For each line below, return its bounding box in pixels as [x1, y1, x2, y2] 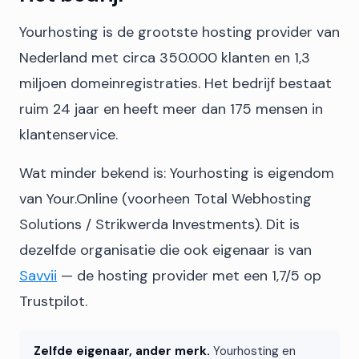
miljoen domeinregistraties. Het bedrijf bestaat [19, 74, 332, 93]
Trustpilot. [19, 292, 87, 311]
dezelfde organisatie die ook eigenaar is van [19, 240, 312, 260]
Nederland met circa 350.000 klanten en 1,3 [19, 48, 310, 67]
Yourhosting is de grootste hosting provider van [19, 22, 340, 42]
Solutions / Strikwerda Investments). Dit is [19, 215, 300, 234]
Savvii [19, 266, 57, 285]
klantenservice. [19, 125, 118, 144]
